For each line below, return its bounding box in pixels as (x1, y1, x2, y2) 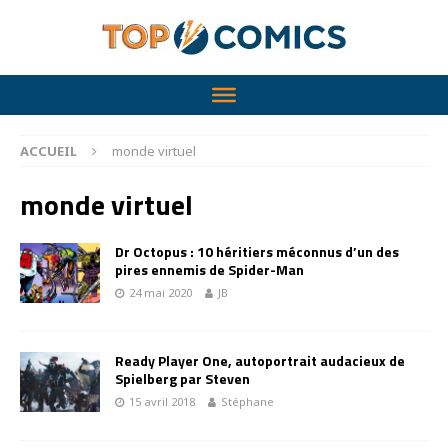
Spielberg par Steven (115, 368, 250, 389)
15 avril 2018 (129, 394, 195, 409)
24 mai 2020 (129, 285, 192, 300)
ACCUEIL (20, 142, 77, 160)
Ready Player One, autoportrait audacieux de (115, 350, 405, 371)
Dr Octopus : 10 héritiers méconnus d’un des (115, 241, 399, 262)
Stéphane (221, 394, 274, 409)
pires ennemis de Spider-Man (115, 259, 304, 280)
